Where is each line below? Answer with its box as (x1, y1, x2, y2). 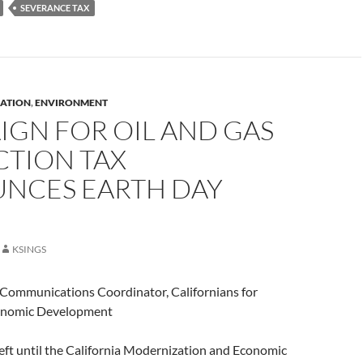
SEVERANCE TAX (20, 2, 89, 13)
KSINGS (12, 243, 46, 255)
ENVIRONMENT (35, 96, 108, 109)
